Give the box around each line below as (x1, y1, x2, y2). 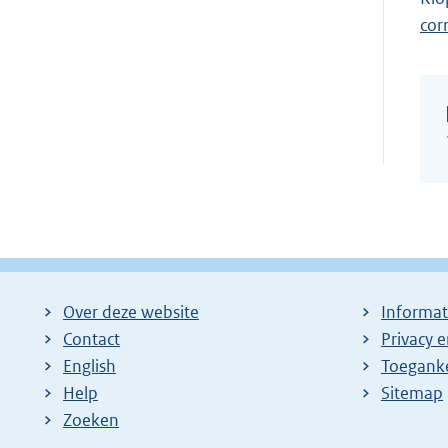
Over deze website (63, 300, 199, 323)
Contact (63, 327, 120, 350)
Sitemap (381, 381, 443, 404)
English (63, 354, 116, 377)
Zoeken (63, 408, 119, 431)
